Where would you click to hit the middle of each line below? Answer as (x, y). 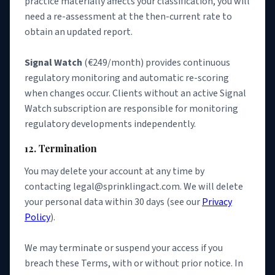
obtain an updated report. (79, 32)
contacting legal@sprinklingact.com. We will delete (134, 186)
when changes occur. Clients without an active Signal (135, 94)
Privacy (217, 202)
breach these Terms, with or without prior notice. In (134, 263)
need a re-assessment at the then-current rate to (128, 17)
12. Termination (61, 148)
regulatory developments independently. (110, 124)
